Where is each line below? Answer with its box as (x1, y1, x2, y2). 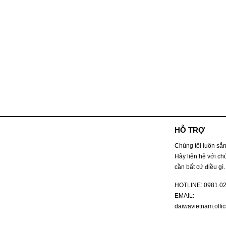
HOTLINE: (174, 182, 204, 189)
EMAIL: (174, 192, 194, 200)
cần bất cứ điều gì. (174, 163, 225, 171)
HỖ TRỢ (174, 126, 205, 135)
